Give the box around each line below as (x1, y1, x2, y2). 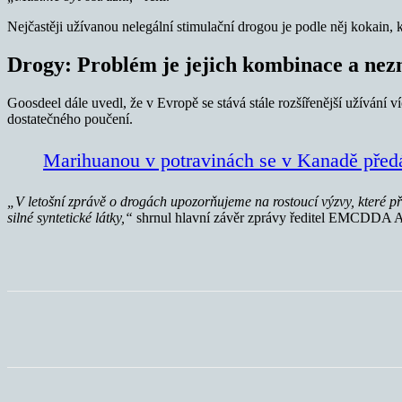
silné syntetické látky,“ (7, 210, 133, 226)
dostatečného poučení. (7, 111, 133, 127)
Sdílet (75, 322, 103, 336)
